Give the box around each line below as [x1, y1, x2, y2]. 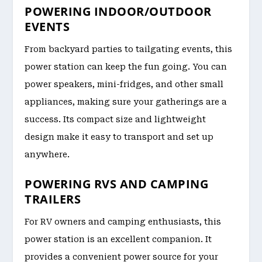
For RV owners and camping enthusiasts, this [25, 216, 222, 226]
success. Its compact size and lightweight [25, 115, 206, 125]
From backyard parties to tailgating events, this [25, 44, 233, 54]
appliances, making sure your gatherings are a [25, 97, 227, 107]
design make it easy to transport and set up [25, 132, 214, 142]
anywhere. [25, 150, 70, 160]
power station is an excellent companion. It [25, 234, 212, 244]
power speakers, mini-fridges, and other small [25, 80, 224, 89]
